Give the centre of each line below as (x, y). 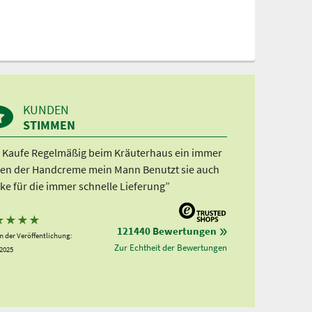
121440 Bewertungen (167, 231)
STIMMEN (49, 125)
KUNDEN (46, 109)
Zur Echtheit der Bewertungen (171, 247)
